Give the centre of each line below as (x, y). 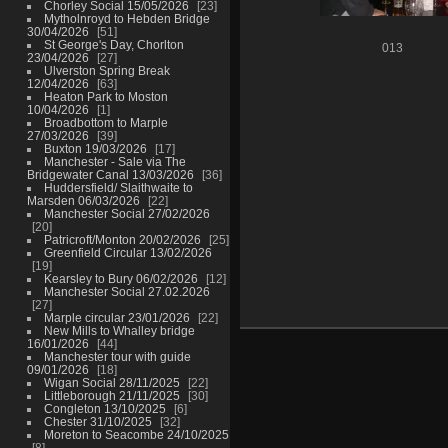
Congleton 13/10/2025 (104, 409)
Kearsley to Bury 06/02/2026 (120, 279)
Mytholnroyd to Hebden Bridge (126, 19)
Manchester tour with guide (117, 357)
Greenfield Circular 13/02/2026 (127, 253)
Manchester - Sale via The (114, 162)
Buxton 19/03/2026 (95, 149)
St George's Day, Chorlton (113, 45)
